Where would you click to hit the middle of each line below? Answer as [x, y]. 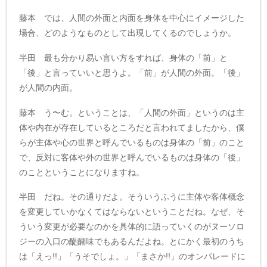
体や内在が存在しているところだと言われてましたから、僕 [132, 127]
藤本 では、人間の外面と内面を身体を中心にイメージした [132, 18]
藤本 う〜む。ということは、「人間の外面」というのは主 [132, 112]
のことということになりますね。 [82, 172]
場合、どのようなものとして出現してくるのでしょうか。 [128, 33]
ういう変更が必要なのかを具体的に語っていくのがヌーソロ [132, 227]
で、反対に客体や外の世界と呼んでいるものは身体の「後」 [132, 157]
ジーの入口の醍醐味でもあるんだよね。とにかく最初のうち [132, 242]
